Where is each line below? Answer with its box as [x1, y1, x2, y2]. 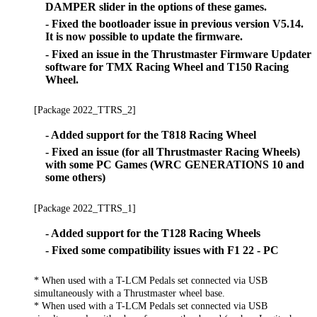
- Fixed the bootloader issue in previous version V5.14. [45, 18, 304, 30]
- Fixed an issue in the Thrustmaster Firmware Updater [45, 47, 311, 60]
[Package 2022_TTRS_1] [34, 202, 136, 214]
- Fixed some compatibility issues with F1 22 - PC [45, 244, 279, 257]
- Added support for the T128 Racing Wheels [45, 226, 260, 239]
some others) [45, 171, 105, 184]
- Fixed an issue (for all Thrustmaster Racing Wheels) [45, 146, 300, 158]
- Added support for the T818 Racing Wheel [45, 128, 256, 141]
